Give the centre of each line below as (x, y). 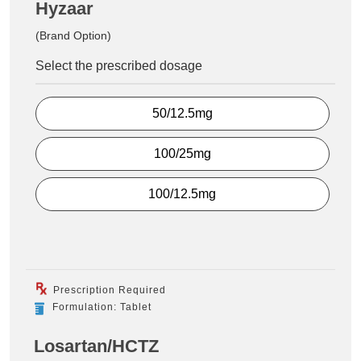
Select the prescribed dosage (119, 65)
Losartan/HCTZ (96, 346)
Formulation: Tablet (102, 307)
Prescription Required (108, 290)
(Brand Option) (73, 35)
